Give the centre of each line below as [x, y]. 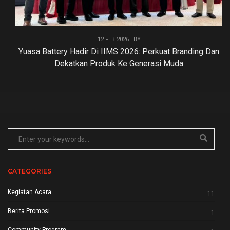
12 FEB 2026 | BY [119, 39]
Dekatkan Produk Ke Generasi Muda [119, 63]
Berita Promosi [29, 211]
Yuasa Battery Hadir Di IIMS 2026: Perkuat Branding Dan [119, 51]
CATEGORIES [30, 171]
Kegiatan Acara [30, 192]
